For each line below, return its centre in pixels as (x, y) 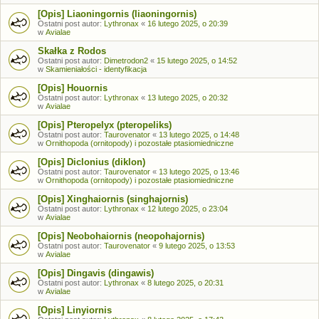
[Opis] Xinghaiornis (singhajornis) (113, 199)
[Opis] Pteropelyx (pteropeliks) (105, 125)
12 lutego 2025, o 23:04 (188, 208)
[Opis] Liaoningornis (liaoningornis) (117, 14)
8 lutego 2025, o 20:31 (185, 282)
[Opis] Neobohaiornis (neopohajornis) (121, 236)
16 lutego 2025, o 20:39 (188, 23)
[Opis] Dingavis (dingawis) (96, 273)
